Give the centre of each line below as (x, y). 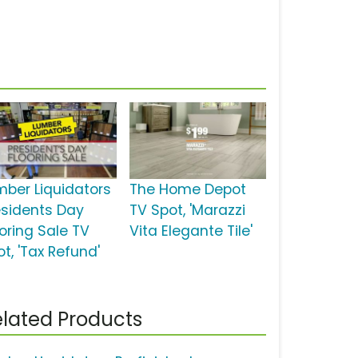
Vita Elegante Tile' (191, 231)
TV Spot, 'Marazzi (187, 211)
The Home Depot (187, 190)
